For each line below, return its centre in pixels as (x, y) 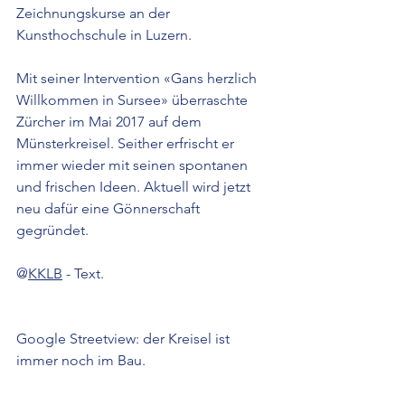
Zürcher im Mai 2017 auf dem (111, 121)
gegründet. (52, 230)
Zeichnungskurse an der (95, 13)
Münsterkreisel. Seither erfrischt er (127, 143)
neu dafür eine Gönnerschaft (110, 208)
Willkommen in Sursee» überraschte (134, 99)
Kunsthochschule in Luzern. (104, 34)
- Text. (83, 273)
